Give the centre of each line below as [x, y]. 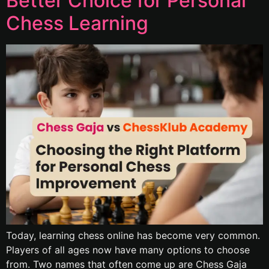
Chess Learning [77, 23]
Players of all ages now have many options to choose [128, 250]
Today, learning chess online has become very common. [133, 236]
